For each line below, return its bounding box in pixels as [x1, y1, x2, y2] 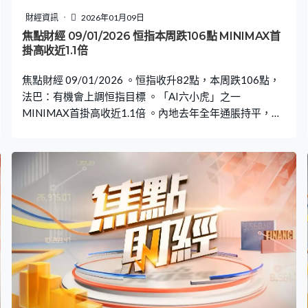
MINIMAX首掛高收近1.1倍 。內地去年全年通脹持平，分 [22, 106, 282, 119]
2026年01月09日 [80, 12, 144, 23]
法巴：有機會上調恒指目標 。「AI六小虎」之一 [22, 89, 241, 102]
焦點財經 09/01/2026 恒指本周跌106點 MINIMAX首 [22, 29, 280, 43]
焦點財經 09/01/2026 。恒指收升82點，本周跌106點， [22, 73, 280, 86]
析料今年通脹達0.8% [22, 122, 117, 135]
